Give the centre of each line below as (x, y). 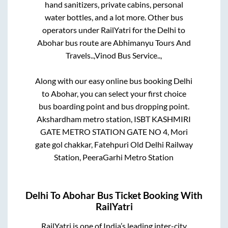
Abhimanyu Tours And (152, 43)
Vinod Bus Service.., (129, 55)
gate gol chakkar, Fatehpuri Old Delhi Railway (114, 145)
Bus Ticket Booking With (149, 196)
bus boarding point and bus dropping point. (114, 106)
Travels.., (80, 55)
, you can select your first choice (131, 94)
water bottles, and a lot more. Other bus (114, 17)
